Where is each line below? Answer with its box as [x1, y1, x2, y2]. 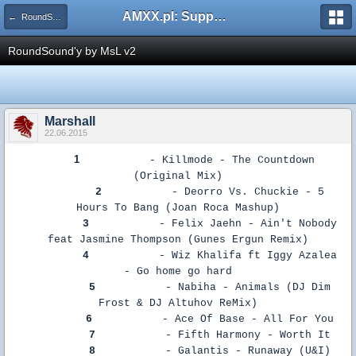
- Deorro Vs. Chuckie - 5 [172, 186, 324, 198]
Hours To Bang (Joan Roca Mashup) [76, 202, 280, 214]
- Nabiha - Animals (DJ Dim [165, 281, 331, 293]
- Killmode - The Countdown [142, 154, 315, 166]
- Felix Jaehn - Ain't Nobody [159, 218, 337, 230]
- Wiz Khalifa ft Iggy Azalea [159, 250, 337, 261]
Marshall [44, 114, 95, 128]
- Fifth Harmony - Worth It [165, 329, 331, 341]
